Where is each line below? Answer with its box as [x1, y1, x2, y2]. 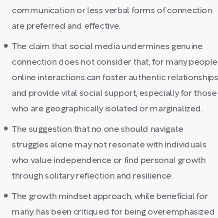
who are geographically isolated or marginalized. [12, 105, 203, 113]
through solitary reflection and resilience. [12, 172, 173, 181]
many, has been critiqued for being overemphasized [12, 208, 215, 217]
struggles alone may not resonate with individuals [12, 141, 207, 149]
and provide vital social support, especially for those [12, 90, 217, 98]
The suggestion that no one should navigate [12, 126, 183, 134]
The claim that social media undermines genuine [12, 43, 203, 51]
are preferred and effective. [12, 22, 121, 31]
